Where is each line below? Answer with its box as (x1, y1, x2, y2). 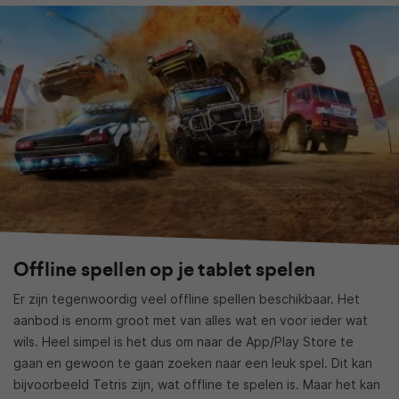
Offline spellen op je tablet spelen (13, 256, 315, 283)
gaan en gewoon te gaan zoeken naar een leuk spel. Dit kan (13, 355, 372, 371)
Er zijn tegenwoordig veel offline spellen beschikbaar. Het (13, 291, 360, 307)
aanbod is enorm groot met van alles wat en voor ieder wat (13, 313, 368, 329)
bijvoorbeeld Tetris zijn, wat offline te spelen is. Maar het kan (13, 377, 380, 393)
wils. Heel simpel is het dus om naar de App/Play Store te (13, 334, 354, 350)
